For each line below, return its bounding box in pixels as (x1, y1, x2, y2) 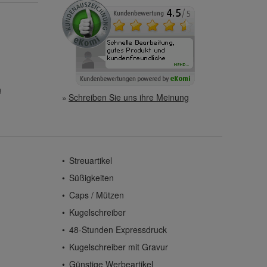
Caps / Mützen (69, 189, 125, 201)
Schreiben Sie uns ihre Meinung (69, 91, 190, 104)
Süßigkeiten (69, 172, 114, 184)
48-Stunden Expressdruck (69, 223, 167, 236)
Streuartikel (69, 154, 113, 167)
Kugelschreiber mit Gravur (69, 241, 169, 253)
